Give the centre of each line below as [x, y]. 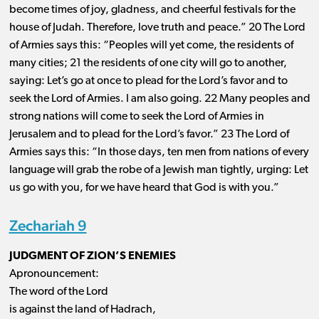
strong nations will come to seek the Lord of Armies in [136, 117]
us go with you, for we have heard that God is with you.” [144, 188]
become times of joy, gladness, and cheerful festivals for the [152, 10]
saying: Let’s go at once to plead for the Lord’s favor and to [148, 82]
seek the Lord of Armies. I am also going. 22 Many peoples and [159, 99]
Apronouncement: [54, 274]
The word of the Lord [58, 292]
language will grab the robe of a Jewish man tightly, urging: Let [158, 171]
